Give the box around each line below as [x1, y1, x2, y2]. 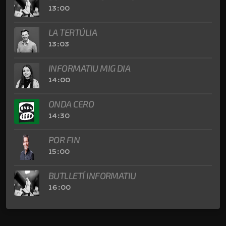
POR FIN [48, 134, 80, 145]
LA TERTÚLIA [48, 26, 97, 38]
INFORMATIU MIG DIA [48, 62, 131, 74]
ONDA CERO [48, 98, 94, 109]
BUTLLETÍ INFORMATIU [48, 169, 136, 181]
